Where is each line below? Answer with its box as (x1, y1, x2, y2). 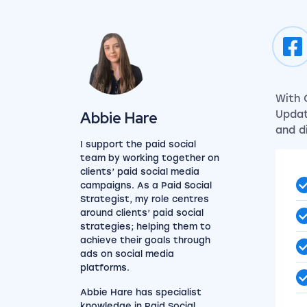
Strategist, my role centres (80, 194, 209, 204)
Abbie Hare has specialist (80, 287, 201, 297)
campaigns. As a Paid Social (80, 180, 212, 191)
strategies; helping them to (80, 221, 211, 232)
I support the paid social (80, 139, 196, 149)
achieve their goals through (80, 235, 210, 245)
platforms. (80, 262, 130, 273)
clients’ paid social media (80, 167, 199, 177)
